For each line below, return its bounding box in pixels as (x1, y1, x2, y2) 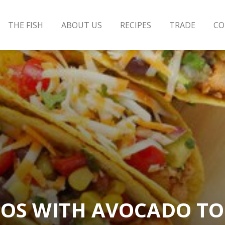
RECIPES (120, 20, 151, 31)
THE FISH (8, 20, 43, 31)
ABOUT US (61, 20, 102, 31)
